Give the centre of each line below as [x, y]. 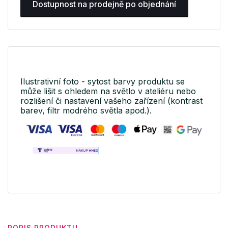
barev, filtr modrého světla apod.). [86, 111]
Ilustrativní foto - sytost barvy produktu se [103, 82]
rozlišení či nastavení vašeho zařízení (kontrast [111, 101]
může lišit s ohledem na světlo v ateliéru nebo [108, 91]
